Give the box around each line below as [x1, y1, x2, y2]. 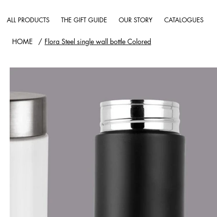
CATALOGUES [164, 15, 203, 24]
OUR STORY [118, 15, 153, 24]
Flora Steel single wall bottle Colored [45, 37, 152, 46]
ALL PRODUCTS [6, 15, 49, 24]
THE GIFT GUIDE [61, 15, 107, 24]
